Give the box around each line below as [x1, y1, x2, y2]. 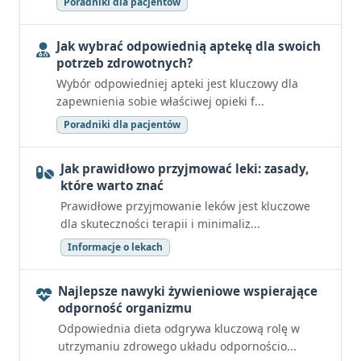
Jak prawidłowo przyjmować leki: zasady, [60, 160, 309, 176]
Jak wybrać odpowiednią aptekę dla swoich [56, 38, 321, 54]
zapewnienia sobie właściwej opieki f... [56, 93, 264, 109]
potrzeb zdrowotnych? [56, 55, 193, 71]
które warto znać [60, 177, 164, 193]
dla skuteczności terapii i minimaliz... [60, 216, 260, 231]
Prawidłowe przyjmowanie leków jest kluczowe [60, 198, 310, 214]
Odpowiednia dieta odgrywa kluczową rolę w [58, 321, 300, 336]
